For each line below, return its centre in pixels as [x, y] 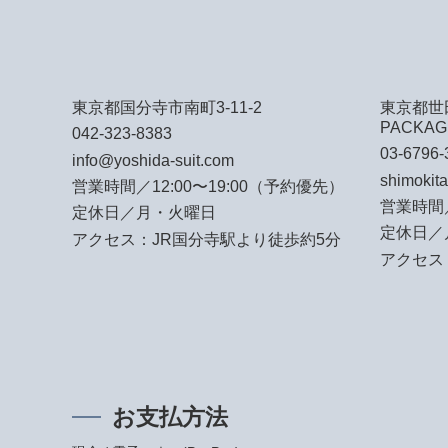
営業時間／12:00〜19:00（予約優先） [208, 187]
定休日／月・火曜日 [144, 213]
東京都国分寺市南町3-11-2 [167, 107]
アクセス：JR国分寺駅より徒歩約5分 [206, 239]
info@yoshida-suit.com [153, 160]
